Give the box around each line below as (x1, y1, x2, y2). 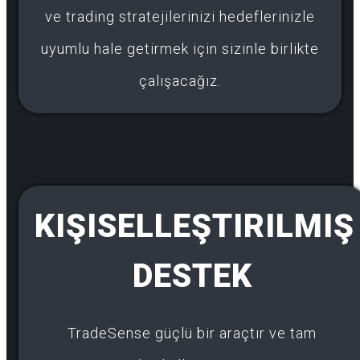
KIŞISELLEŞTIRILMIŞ (35, 207, 354, 246)
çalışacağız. (139, 72, 221, 90)
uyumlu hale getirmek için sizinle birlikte (41, 40, 319, 58)
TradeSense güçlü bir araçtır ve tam (67, 325, 317, 342)
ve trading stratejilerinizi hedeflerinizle (45, 8, 315, 26)
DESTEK (132, 257, 252, 296)
